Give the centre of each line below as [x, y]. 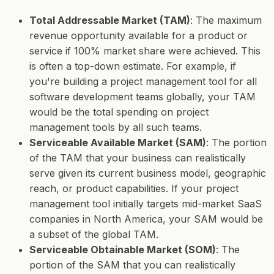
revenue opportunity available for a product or [139, 35]
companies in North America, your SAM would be [146, 219]
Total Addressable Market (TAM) [110, 20]
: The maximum [226, 20]
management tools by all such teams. [116, 127]
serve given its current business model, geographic [148, 173]
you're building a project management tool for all [143, 81]
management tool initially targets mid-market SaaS [146, 203]
